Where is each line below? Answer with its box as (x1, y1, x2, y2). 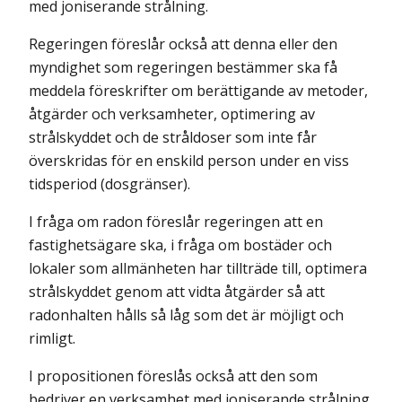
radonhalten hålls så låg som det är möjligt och (29, 305, 344, 325)
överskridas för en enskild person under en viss (29, 151, 349, 170)
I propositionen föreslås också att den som (29, 366, 318, 386)
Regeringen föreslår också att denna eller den (29, 34, 337, 54)
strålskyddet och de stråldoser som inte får (29, 127, 317, 147)
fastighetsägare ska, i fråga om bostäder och (29, 235, 332, 255)
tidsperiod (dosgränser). (29, 174, 190, 194)
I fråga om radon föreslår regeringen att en (29, 212, 323, 232)
